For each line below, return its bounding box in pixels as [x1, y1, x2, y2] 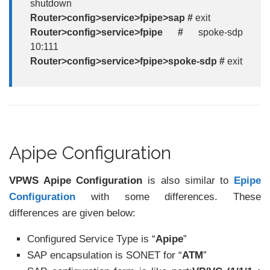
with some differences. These [75, 191, 261, 203]
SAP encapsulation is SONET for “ [27, 250, 182, 262]
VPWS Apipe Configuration [9, 175, 143, 187]
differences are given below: [9, 207, 136, 219]
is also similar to [142, 175, 234, 187]
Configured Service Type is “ [27, 233, 155, 245]
